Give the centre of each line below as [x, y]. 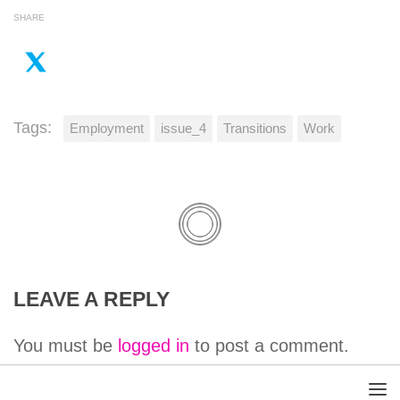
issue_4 [183, 129]
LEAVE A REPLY [92, 300]
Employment [107, 129]
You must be [66, 346]
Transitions [255, 129]
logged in [154, 346]
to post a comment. [269, 346]
